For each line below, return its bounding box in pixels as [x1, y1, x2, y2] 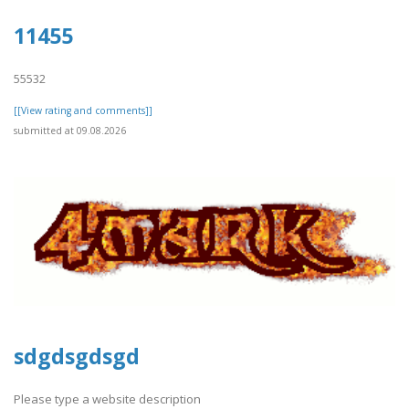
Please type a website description [14, 390, 201, 407]
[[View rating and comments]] [14, 103, 152, 117]
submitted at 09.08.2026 [14, 123, 126, 137]
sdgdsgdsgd [14, 341, 140, 372]
